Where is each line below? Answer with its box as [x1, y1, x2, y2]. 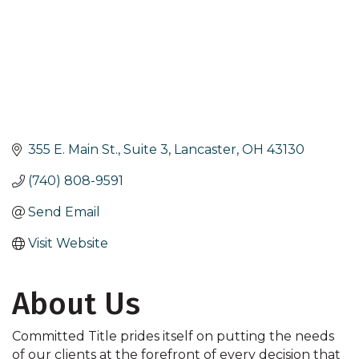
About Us [12, 285, 140, 323]
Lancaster [174, 142, 236, 158]
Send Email [28, 204, 100, 220]
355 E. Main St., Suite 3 [28, 142, 168, 158]
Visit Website [28, 236, 108, 252]
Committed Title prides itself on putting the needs [12, 329, 334, 345]
